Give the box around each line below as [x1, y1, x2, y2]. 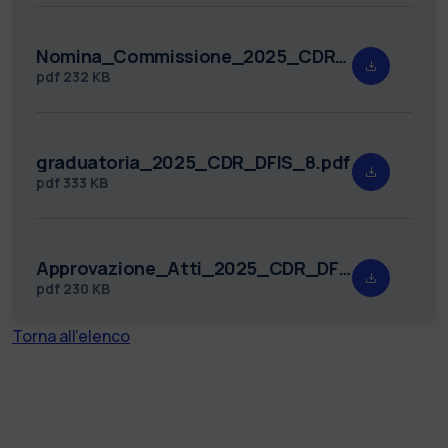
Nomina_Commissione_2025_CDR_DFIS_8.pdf [335, 43, 348, 68]
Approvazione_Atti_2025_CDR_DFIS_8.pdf [338, 255, 351, 280]
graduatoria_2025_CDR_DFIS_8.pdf [36, 149, 350, 174]
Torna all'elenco [12, 324, 130, 347]
